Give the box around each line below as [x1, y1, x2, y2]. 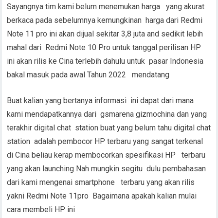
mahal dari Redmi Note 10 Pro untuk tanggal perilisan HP [7, 42, 203, 52]
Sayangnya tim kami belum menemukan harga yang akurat [7, 1, 205, 11]
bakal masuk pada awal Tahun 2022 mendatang [7, 70, 170, 79]
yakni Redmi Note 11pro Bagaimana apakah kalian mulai [7, 191, 197, 200]
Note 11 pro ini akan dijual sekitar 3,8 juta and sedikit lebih [7, 29, 203, 38]
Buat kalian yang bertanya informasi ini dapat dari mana [7, 95, 194, 105]
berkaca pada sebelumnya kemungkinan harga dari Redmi [7, 15, 203, 25]
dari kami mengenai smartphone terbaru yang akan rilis [7, 177, 195, 187]
